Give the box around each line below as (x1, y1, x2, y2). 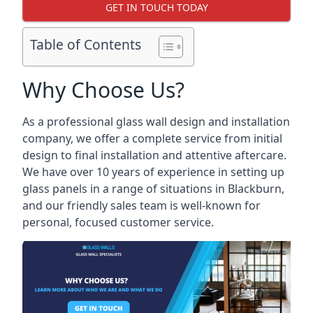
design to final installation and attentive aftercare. (22, 147, 286, 163)
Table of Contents (30, 35, 141, 54)
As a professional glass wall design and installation (22, 114, 290, 129)
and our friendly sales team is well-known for (22, 198, 261, 213)
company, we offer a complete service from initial (22, 131, 282, 146)
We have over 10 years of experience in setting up (22, 164, 284, 180)
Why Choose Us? (22, 75, 184, 104)
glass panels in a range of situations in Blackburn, (22, 181, 284, 196)
